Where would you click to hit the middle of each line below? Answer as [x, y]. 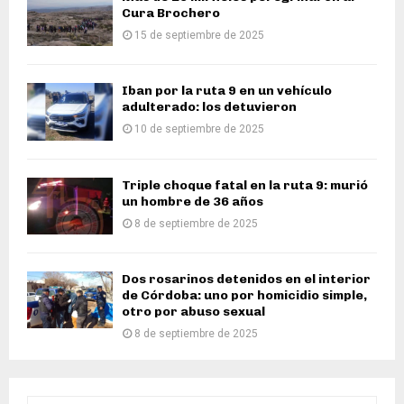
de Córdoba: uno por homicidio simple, [244, 295]
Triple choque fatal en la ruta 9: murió [245, 185]
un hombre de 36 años [193, 201]
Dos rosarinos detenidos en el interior [246, 279]
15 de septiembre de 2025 [199, 35]
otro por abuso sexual [193, 311]
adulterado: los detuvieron [209, 107]
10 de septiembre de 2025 [199, 129]
